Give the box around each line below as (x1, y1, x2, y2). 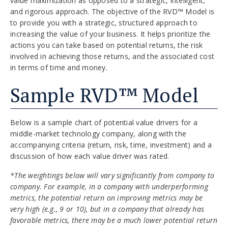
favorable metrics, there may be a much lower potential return (10, 215, 218, 225)
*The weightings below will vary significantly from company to (10, 170, 215, 181)
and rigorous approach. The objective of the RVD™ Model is (10, 7, 215, 17)
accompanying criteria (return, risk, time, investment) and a (10, 140, 212, 150)
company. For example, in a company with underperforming (10, 182, 208, 192)
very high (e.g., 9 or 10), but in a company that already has (10, 204, 204, 214)
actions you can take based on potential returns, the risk (10, 40, 203, 50)
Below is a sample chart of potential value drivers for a (10, 118, 197, 128)
